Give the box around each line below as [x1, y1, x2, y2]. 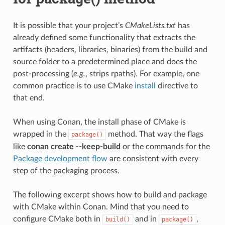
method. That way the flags [105, 130, 203, 138]
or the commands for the [120, 142, 210, 151]
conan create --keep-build [27, 142, 121, 151]
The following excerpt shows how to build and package [13, 190, 207, 199]
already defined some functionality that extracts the [13, 33, 195, 42]
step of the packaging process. [13, 166, 120, 175]
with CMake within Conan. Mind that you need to [13, 202, 189, 211]
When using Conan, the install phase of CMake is [13, 118, 186, 126]
